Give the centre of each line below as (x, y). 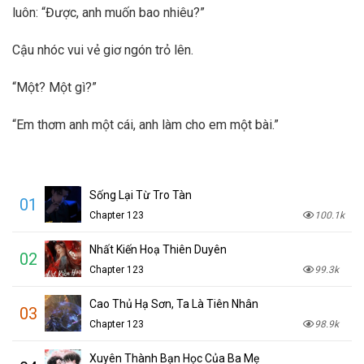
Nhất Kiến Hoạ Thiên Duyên (158, 249)
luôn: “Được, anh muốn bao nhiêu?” (108, 13)
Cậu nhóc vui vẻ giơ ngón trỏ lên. (103, 50)
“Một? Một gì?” (54, 87)
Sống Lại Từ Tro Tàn (141, 195)
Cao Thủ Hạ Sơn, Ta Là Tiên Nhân (174, 303)
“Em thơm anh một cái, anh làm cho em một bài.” (145, 124)
